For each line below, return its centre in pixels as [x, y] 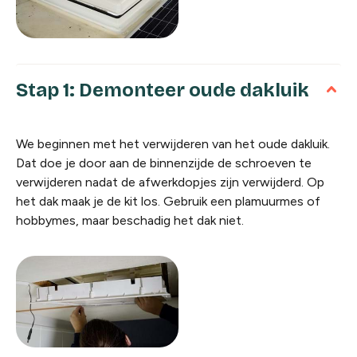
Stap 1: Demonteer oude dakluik [163, 90]
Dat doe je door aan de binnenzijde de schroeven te [164, 163]
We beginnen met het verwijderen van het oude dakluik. [173, 143]
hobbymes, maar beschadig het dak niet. [130, 220]
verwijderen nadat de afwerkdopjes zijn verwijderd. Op [170, 182]
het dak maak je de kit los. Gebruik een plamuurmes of [168, 201]
